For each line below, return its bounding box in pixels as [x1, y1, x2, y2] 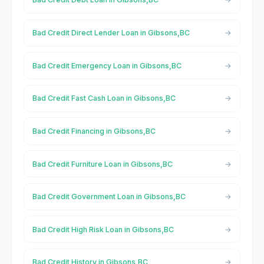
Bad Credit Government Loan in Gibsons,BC [32, 192, 186, 202]
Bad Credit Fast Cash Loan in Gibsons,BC [32, 94, 176, 103]
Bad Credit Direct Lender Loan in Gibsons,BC [32, 28, 190, 38]
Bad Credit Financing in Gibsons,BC [32, 126, 156, 136]
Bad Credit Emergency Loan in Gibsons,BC [32, 61, 181, 70]
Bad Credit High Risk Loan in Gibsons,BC [32, 225, 174, 234]
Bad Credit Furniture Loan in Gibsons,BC [32, 159, 173, 169]
